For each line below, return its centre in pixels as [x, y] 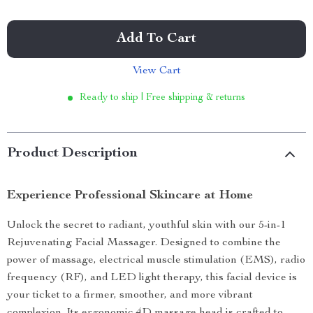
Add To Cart [156, 39]
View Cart [156, 71]
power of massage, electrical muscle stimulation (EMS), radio [156, 261]
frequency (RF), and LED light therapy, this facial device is [152, 278]
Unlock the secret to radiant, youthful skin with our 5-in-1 [146, 226]
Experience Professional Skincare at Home [130, 196]
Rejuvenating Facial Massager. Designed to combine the [144, 243]
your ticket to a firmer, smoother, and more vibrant [130, 296]
